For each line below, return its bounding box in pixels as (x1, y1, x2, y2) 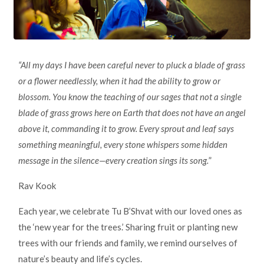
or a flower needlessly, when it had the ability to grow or (18, 75, 220, 87)
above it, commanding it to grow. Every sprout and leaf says (18, 123, 234, 134)
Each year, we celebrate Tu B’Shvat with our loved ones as (18, 206, 242, 217)
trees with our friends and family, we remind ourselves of (18, 237, 237, 249)
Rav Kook (18, 180, 56, 192)
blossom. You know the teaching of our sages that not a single (18, 91, 242, 103)
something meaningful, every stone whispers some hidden (18, 139, 227, 150)
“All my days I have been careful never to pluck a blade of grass (18, 60, 245, 71)
